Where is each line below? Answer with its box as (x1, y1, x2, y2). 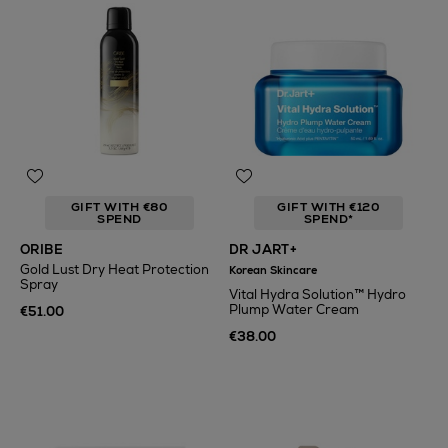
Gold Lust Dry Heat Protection (20, 261, 209, 278)
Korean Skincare (229, 263, 317, 277)
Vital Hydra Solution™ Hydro (229, 286, 406, 303)
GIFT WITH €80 (70, 199, 169, 215)
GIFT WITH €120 (277, 199, 380, 215)
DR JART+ (229, 241, 298, 258)
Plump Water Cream (229, 301, 359, 318)
